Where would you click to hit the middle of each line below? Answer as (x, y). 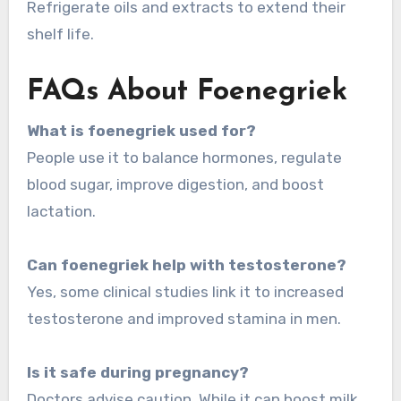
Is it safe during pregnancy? (137, 372)
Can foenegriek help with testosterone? (186, 264)
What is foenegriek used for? (141, 130)
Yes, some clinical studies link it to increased (185, 291)
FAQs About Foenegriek (187, 93)
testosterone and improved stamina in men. (183, 318)
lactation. (61, 211)
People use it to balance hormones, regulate (184, 157)
